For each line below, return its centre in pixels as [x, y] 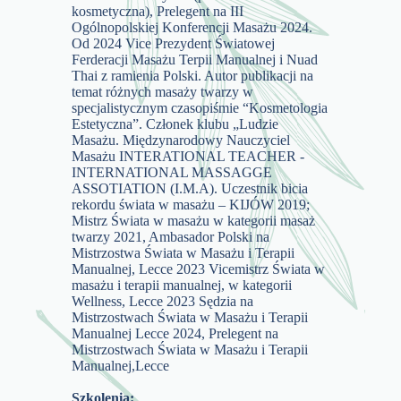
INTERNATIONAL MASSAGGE [172, 172]
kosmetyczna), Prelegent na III [158, 11]
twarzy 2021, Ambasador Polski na [171, 236]
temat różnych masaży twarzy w [163, 91]
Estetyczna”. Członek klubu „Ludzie [175, 124]
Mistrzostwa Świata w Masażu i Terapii [183, 252]
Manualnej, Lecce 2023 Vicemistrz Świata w [199, 269]
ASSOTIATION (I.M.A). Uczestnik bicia [190, 188]
